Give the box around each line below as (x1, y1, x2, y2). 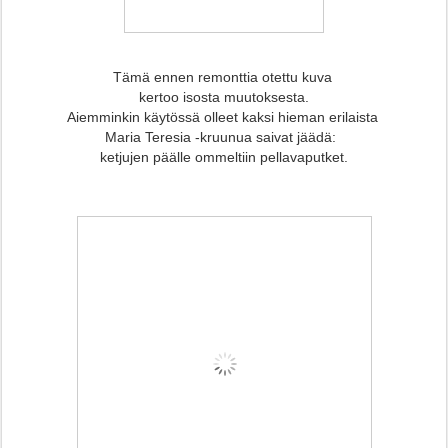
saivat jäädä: (255, 129, 344, 146)
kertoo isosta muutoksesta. (139, 89, 309, 106)
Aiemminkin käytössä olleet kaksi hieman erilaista (66, 109, 382, 126)
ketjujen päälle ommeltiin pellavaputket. (100, 149, 348, 166)
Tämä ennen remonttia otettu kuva (112, 69, 336, 86)
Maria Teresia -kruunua (104, 129, 256, 146)
